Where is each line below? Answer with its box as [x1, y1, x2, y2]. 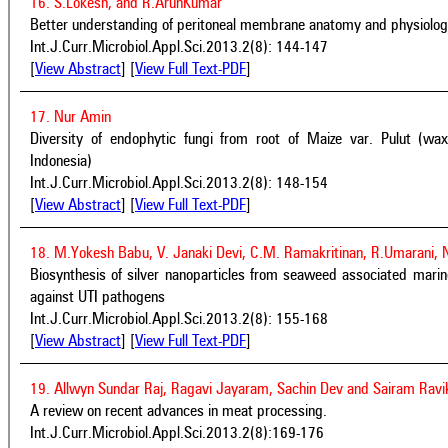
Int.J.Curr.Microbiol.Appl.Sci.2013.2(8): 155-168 [30, 311, 328, 328]
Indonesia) [30, 153, 92, 170]
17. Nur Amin [30, 109, 111, 126]
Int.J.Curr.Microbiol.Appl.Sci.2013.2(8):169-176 [30, 425, 324, 442]
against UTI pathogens [30, 289, 165, 306]
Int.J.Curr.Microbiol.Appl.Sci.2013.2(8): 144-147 [30, 39, 328, 56]
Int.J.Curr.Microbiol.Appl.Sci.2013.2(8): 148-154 [30, 175, 328, 192]
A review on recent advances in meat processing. [30, 403, 327, 420]
